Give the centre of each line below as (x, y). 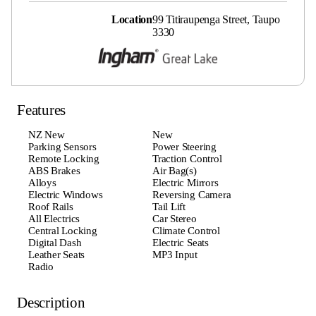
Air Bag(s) (175, 171)
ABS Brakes (54, 171)
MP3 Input (175, 255)
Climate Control (186, 231)
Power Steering (184, 147)
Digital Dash (55, 243)
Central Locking (63, 231)
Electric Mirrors (186, 183)
